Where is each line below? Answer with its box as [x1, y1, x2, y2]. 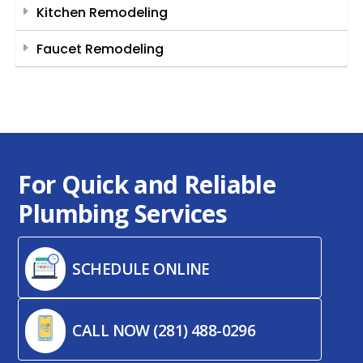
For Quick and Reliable [18, 168, 276, 202]
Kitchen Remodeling [36, 3, 168, 23]
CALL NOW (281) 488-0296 [72, 320, 256, 342]
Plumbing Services [18, 197, 233, 231]
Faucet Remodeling [36, 40, 164, 59]
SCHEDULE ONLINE [72, 258, 210, 280]
